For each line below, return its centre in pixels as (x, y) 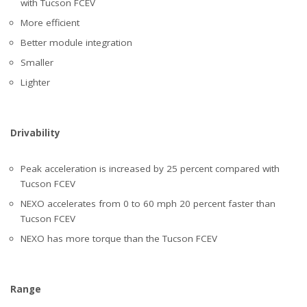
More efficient (50, 23)
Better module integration (76, 43)
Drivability (35, 133)
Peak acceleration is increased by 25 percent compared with (150, 169)
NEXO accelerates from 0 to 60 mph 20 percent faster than (148, 204)
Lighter (35, 83)
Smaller (37, 63)
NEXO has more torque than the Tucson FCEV (119, 239)
